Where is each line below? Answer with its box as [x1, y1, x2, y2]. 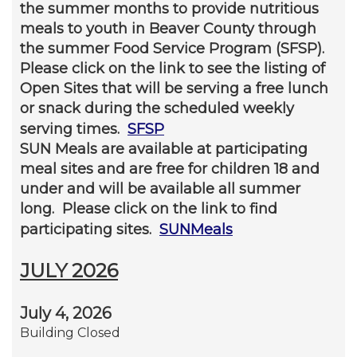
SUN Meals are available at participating [20, 139, 308, 158]
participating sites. [20, 220, 159, 238]
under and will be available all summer [20, 179, 300, 198]
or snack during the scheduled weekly [20, 99, 294, 117]
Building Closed [20, 324, 120, 340]
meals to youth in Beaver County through [20, 19, 316, 37]
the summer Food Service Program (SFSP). [20, 39, 328, 57]
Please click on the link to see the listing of [20, 59, 325, 77]
